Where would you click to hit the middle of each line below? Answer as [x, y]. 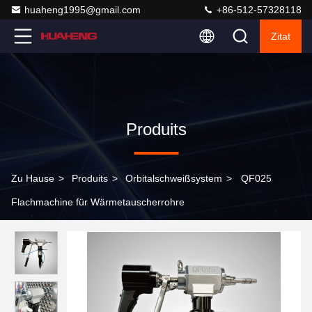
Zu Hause [33, 178]
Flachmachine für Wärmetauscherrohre [98, 202]
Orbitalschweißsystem [174, 178]
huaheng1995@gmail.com [83, 10]
